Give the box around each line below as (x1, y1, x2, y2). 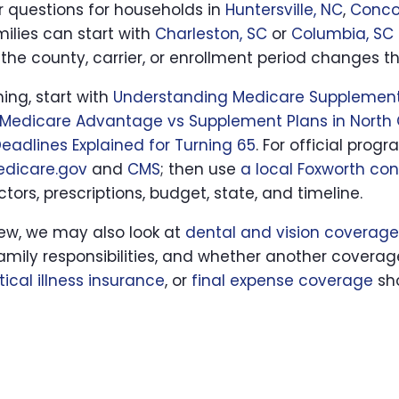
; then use (160, 159, 240, 180)
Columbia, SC (291, 23, 394, 45)
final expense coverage (191, 270, 373, 291)
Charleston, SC (155, 23, 267, 45)
